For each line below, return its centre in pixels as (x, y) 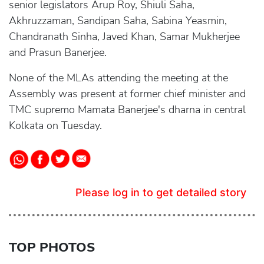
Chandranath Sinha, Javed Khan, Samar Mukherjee (124, 37)
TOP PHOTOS (52, 247)
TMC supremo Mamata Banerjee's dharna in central (127, 110)
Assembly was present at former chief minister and (127, 94)
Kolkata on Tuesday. (55, 126)
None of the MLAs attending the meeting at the (118, 78)
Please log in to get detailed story (161, 192)
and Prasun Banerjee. (58, 52)
